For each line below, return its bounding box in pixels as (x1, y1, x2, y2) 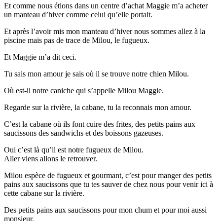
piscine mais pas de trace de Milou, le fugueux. (4, 36, 149, 45)
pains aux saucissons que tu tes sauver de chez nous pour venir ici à (4, 180, 213, 189)
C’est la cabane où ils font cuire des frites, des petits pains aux (4, 120, 195, 129)
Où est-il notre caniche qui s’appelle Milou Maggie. (4, 86, 164, 95)
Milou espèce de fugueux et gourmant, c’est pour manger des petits (4, 171, 212, 180)
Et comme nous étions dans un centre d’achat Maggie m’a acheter (4, 1, 208, 10)
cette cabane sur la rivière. (4, 189, 84, 198)
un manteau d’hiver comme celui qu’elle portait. (4, 10, 152, 19)
